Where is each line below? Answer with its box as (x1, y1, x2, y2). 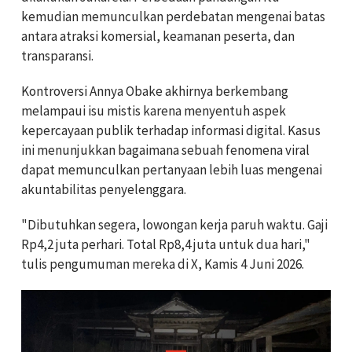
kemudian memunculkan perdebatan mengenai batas (21, 7, 325, 25)
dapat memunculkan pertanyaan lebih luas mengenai (21, 160, 322, 178)
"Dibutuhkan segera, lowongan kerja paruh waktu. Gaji (21, 215, 328, 233)
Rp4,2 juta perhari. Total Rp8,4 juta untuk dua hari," (21, 235, 310, 253)
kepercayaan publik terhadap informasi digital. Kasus (21, 121, 321, 139)
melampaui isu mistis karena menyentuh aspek (21, 101, 286, 119)
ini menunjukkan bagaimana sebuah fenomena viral (21, 141, 310, 159)
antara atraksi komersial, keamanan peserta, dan (21, 27, 295, 45)
